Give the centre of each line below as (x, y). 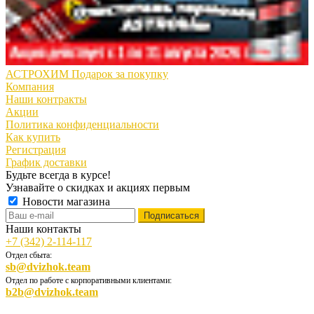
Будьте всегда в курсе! (58, 175)
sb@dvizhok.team (48, 267)
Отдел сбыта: (29, 255)
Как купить (33, 137)
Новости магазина (65, 202)
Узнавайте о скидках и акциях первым (98, 188)
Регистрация (36, 150)
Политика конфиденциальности (82, 125)
